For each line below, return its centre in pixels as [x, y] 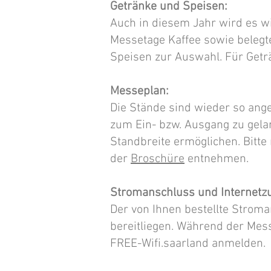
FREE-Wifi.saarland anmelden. [188, 244]
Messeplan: [139, 91]
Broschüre [158, 159]
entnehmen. [217, 159]
